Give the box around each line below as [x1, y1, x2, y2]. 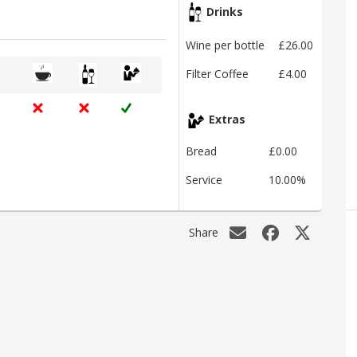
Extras [206, 112, 245, 127]
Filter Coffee [186, 66, 249, 82]
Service [186, 172, 222, 188]
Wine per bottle [186, 37, 265, 53]
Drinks [203, 4, 243, 20]
